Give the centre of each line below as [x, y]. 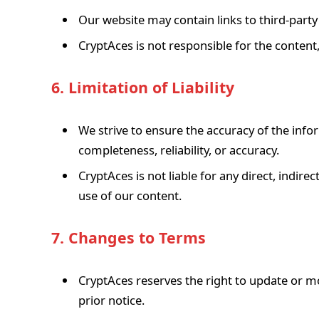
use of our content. [130, 195]
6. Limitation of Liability [143, 88]
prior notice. [111, 300]
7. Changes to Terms [129, 238]
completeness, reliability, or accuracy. [179, 150]
